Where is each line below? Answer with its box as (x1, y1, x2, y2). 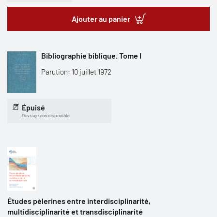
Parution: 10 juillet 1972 (41, 67, 111, 76)
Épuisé (22, 103, 45, 112)
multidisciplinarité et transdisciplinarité (7, 207, 143, 216)
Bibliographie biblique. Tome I (41, 51, 141, 60)
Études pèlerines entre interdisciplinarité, (7, 196, 151, 205)
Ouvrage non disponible (22, 112, 69, 118)
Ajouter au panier (71, 14, 130, 23)
